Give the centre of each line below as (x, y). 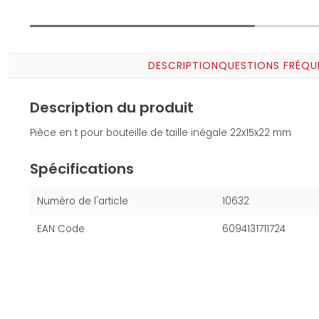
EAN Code (61, 229)
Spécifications (82, 169)
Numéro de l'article (83, 202)
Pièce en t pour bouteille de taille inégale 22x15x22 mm (161, 133)
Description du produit (112, 108)
